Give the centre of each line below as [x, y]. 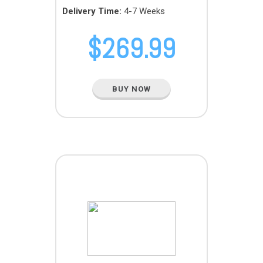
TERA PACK [131, 176]
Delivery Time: [92, 11]
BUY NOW [131, 89]
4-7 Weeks [143, 11]
